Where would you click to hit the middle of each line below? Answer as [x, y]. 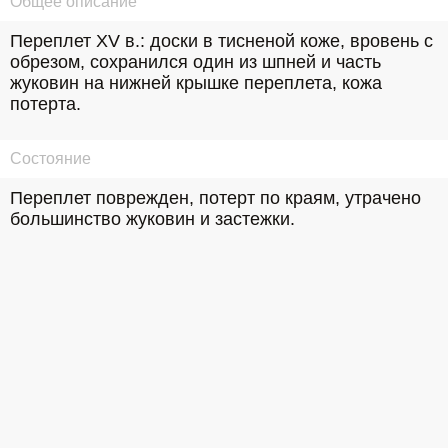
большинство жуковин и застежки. [152, 219]
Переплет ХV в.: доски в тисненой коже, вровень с [221, 41]
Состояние [50, 158]
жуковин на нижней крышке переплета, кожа [196, 83]
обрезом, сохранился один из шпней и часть [195, 62]
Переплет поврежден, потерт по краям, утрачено [215, 198]
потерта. [45, 104]
